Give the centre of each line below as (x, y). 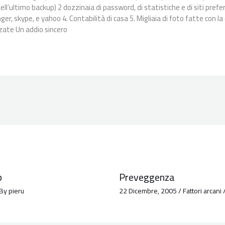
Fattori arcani (202, 191)
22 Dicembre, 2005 (148, 191)
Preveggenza (147, 177)
